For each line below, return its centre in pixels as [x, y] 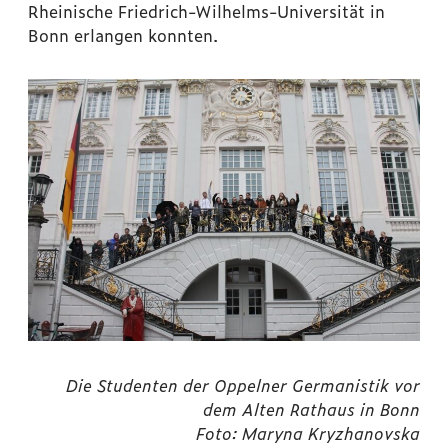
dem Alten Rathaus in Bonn [311, 408]
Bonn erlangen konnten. [123, 35]
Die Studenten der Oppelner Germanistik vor [243, 384]
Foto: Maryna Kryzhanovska [308, 432]
